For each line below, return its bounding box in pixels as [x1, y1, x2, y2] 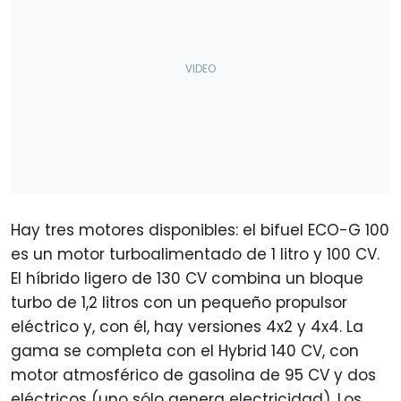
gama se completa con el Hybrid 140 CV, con [11, 339, 359, 362]
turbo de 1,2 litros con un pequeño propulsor [11, 291, 347, 313]
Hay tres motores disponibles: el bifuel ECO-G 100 [11, 218, 389, 241]
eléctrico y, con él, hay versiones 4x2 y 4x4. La [11, 315, 363, 337]
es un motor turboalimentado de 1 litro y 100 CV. [11, 243, 380, 265]
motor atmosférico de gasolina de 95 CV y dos [11, 363, 376, 386]
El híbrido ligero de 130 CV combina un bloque [11, 267, 363, 289]
